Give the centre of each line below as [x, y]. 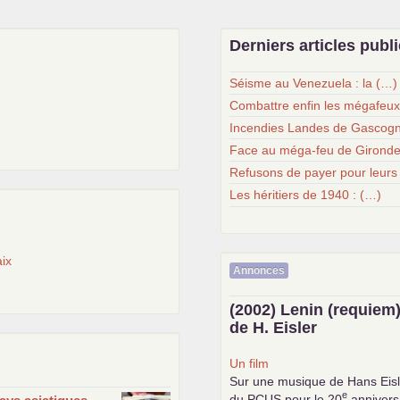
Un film [250, 363]
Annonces [259, 270]
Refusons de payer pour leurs [314, 173]
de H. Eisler [274, 327]
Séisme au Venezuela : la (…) [314, 83]
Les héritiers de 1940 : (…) [306, 195]
